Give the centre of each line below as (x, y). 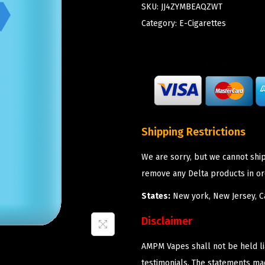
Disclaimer (167, 221)
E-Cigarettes (203, 23)
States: (156, 196)
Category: (160, 23)
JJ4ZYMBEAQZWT (192, 7)
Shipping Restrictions (193, 132)
